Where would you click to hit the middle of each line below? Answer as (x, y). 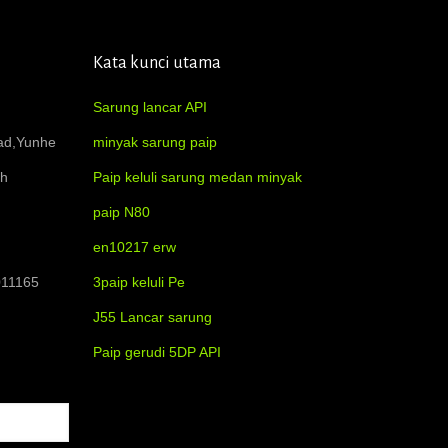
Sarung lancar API (150, 106)
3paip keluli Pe (139, 281)
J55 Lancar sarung (152, 316)
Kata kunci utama (157, 62)
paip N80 (121, 211)
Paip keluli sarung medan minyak (197, 176)
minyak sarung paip (155, 141)
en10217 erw (134, 246)
